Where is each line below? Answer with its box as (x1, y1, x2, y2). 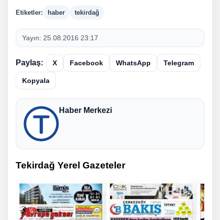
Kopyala (22, 76, 50, 84)
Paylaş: (16, 58, 43, 67)
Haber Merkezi (59, 106, 112, 114)
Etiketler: (16, 8, 43, 16)
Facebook (70, 58, 103, 67)
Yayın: (22, 33, 43, 42)
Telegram (164, 58, 194, 67)
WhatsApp (116, 58, 151, 67)
